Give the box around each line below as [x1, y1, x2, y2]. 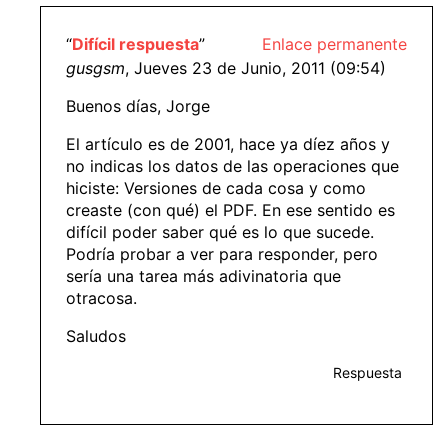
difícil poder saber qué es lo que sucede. [66, 221, 374, 242]
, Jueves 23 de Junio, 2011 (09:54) [125, 57, 386, 78]
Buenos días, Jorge [66, 95, 210, 116]
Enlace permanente [262, 33, 407, 54]
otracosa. [66, 287, 137, 308]
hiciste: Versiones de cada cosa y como [66, 177, 366, 198]
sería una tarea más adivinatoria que [66, 265, 341, 286]
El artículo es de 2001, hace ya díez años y [66, 133, 390, 154]
